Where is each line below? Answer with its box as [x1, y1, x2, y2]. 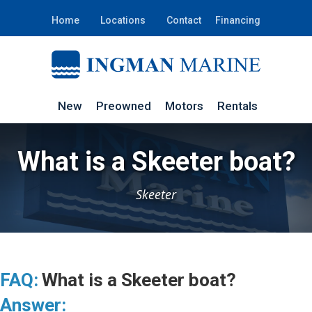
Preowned [95, 99, 151, 114]
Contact [166, 15, 201, 26]
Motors [164, 99, 203, 114]
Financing [215, 15, 260, 26]
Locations [100, 15, 146, 26]
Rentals [217, 99, 258, 114]
